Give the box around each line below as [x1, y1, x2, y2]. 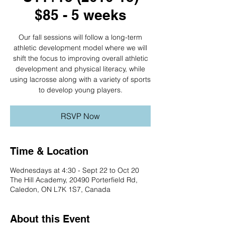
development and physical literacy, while [16, 64, 145, 73]
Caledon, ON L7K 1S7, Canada [10, 185, 110, 194]
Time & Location [10, 145, 88, 157]
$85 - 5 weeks [34, 7, 127, 23]
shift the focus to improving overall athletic [13, 54, 148, 63]
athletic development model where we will [14, 43, 147, 52]
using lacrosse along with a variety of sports [10, 75, 151, 84]
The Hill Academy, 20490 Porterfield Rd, [10, 175, 138, 184]
